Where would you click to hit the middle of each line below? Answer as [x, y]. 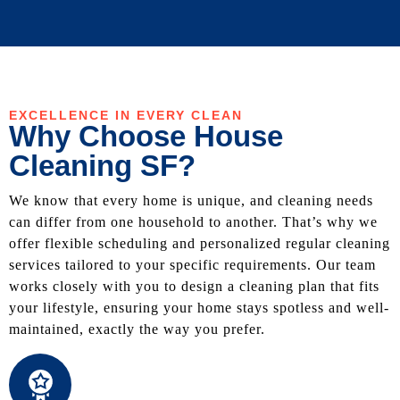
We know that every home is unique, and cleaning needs [191, 200]
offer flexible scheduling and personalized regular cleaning [200, 243]
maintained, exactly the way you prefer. [137, 329]
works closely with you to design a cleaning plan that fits [194, 286]
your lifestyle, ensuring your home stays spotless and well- [199, 307]
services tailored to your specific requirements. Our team [192, 264]
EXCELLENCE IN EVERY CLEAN [126, 115]
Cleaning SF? [102, 165]
